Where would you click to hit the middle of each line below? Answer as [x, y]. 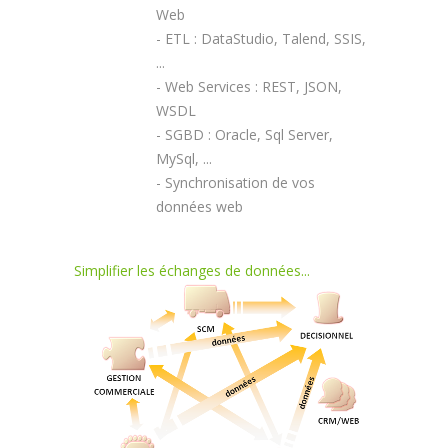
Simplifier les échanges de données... [192, 270]
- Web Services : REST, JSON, [249, 86]
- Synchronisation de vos [235, 182]
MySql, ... [184, 158]
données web [199, 206]
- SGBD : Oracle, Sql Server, [244, 134]
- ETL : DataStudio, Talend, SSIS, [261, 38]
